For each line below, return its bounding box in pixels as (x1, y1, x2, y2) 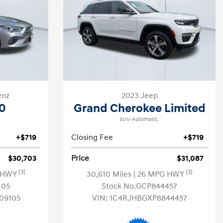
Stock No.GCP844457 (102, 181, 177, 191)
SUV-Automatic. (119, 116, 159, 123)
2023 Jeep (121, 91, 158, 101)
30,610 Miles (86, 169, 133, 179)
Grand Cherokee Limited (73, 101, 206, 116)
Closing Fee (71, 132, 113, 142)
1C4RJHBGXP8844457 (109, 193, 187, 203)
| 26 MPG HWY (133, 169, 186, 179)
